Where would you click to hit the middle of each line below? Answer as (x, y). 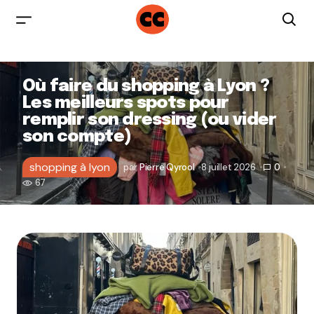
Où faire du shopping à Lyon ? (146, 87)
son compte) (77, 137)
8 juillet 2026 (228, 167)
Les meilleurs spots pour (126, 103)
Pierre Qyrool (167, 167)
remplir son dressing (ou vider (150, 120)
